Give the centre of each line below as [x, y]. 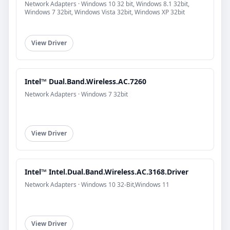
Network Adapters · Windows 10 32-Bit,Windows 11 [97, 184]
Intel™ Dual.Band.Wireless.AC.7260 [85, 81]
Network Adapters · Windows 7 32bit [76, 94]
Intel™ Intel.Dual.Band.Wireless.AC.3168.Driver [107, 171]
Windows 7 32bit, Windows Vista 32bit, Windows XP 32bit [105, 12]
